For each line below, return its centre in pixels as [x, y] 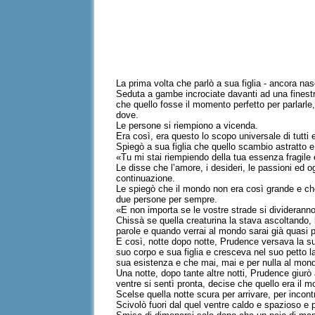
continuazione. [146, 178]
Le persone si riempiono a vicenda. [187, 126]
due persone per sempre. [167, 199]
